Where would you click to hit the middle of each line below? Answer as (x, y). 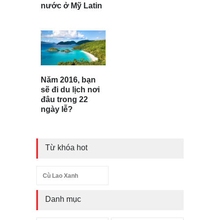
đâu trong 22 (64, 99)
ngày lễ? (57, 109)
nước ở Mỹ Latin (71, 6)
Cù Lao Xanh (60, 176)
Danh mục (63, 199)
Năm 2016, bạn (68, 80)
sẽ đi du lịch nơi (70, 89)
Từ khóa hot (66, 147)
